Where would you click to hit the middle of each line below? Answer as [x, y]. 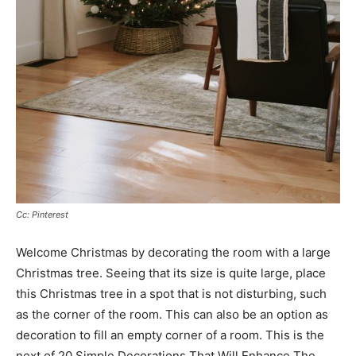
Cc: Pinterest [42, 215]
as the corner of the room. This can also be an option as [172, 315]
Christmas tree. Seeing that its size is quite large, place [171, 273]
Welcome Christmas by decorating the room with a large [173, 253]
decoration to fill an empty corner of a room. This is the [170, 335]
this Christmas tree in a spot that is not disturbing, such [171, 294]
